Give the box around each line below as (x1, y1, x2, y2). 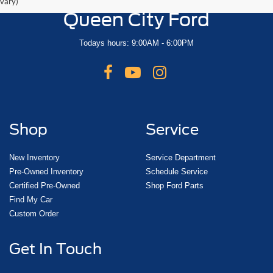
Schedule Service (146, 166, 208, 176)
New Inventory (9, 152, 60, 162)
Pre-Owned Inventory (9, 166, 83, 176)
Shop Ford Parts (146, 180, 204, 190)
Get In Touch (9, 239, 102, 258)
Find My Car (9, 194, 52, 204)
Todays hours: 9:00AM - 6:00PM (79, 38, 194, 48)
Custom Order (9, 208, 58, 218)
